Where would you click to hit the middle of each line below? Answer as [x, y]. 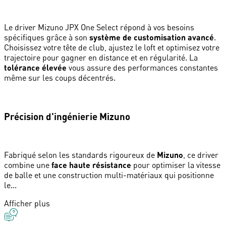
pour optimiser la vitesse [176, 165]
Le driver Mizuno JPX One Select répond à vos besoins [99, 27]
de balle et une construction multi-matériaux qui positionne [109, 175]
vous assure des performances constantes [142, 68]
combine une [28, 165]
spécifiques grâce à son [47, 37]
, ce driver [201, 155]
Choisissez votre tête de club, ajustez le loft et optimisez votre [112, 47]
